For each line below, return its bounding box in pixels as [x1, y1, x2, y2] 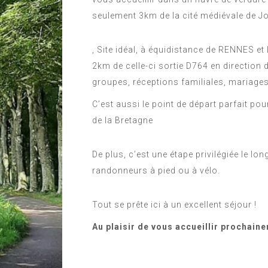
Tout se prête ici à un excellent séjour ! [92, 199, 257, 209]
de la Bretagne [92, 115, 153, 125]
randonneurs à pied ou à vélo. [92, 165, 220, 175]
